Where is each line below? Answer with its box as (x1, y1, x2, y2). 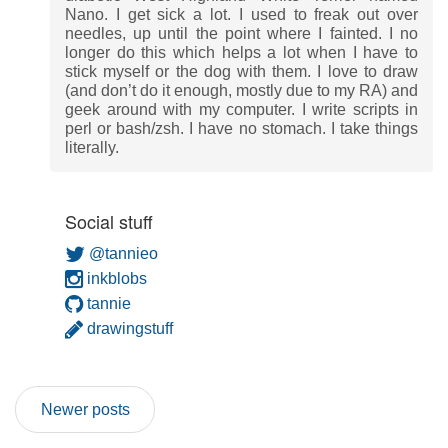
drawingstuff (83, 320, 173, 338)
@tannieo (85, 245, 158, 263)
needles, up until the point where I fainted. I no (65, 25, 418, 43)
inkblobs (83, 270, 147, 288)
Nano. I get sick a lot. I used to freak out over (65, 6, 418, 24)
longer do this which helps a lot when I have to (65, 44, 418, 62)
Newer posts (40, 401, 130, 419)
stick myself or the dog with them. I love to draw (65, 63, 418, 81)
